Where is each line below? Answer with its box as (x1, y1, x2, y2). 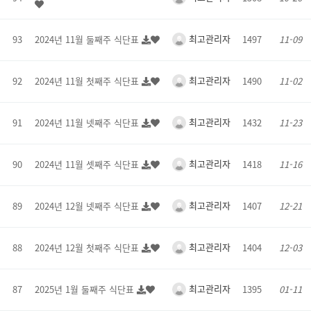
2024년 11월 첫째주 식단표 (35, 74, 142, 87)
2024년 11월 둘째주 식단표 (35, 33, 142, 46)
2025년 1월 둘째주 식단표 (35, 283, 137, 296)
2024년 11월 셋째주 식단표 (35, 158, 142, 171)
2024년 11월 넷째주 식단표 (35, 116, 142, 129)
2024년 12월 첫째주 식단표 (35, 241, 142, 254)
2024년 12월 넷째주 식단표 (35, 199, 142, 212)
